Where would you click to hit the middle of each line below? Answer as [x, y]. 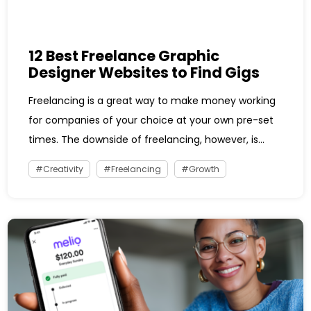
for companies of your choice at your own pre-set [151, 120]
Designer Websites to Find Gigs [144, 72]
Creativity [64, 169]
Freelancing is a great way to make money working [152, 100]
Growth [204, 169]
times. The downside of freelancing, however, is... [147, 139]
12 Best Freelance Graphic [124, 56]
